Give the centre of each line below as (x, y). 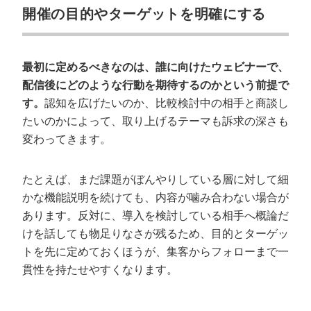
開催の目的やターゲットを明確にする (144, 14)
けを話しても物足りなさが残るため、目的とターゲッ (155, 234)
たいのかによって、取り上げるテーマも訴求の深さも (155, 121)
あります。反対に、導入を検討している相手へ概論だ (155, 216)
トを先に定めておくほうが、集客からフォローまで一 (155, 252)
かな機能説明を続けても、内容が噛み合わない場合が (155, 197)
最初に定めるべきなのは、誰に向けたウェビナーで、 (155, 67)
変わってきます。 (67, 139)
